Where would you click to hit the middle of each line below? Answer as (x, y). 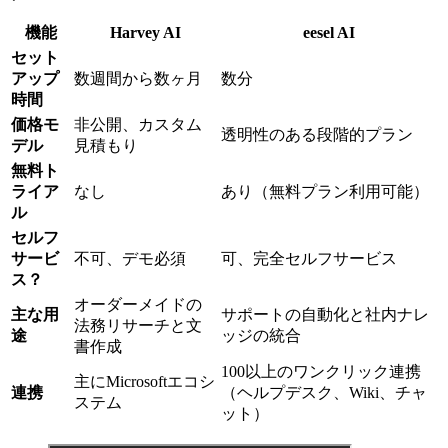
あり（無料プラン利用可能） (325, 192)
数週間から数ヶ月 (138, 79)
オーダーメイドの (138, 305)
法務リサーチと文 (138, 326)
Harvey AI (145, 33)
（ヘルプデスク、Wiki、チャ (324, 393)
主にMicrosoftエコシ (144, 382)
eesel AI (329, 33)
